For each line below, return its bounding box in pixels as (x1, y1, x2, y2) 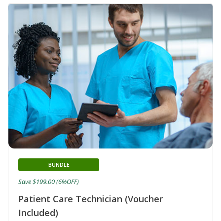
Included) (18, 207, 58, 219)
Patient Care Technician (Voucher (18, 193, 163, 205)
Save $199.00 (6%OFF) (18, 177, 79, 186)
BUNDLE (48, 161, 70, 169)
